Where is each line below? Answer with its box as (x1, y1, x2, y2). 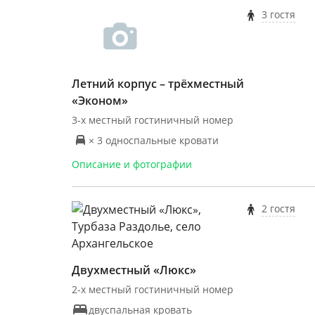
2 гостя (261, 202, 295, 215)
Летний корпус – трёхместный (72, 76, 244, 91)
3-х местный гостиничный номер (72, 113, 233, 127)
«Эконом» (72, 93, 128, 108)
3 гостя (261, 8, 295, 21)
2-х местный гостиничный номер (72, 283, 233, 296)
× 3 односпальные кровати (89, 133, 219, 147)
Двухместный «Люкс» (72, 262, 196, 278)
